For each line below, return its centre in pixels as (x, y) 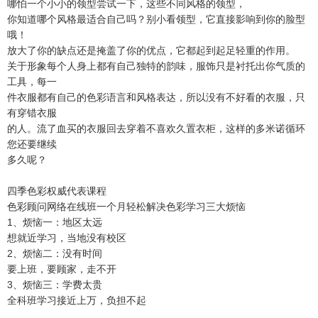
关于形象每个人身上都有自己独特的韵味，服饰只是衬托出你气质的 (156, 66)
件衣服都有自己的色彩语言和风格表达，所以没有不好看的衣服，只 (156, 97)
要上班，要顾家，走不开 (62, 269)
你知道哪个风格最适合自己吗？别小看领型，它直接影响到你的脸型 (156, 19)
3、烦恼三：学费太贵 (55, 284)
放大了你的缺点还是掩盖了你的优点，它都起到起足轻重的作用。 (151, 50)
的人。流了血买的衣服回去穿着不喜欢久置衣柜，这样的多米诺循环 (156, 128)
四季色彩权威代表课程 (57, 191)
